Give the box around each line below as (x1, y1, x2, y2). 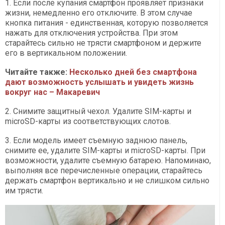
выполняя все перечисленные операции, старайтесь (5, 165, 202, 175)
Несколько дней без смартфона (69, 67, 197, 77)
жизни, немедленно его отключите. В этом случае (5, 8, 192, 18)
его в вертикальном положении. (5, 48, 127, 58)
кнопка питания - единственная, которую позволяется (5, 18, 208, 28)
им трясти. (5, 185, 43, 195)
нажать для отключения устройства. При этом (5, 28, 178, 38)
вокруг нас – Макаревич (5, 87, 100, 97)
